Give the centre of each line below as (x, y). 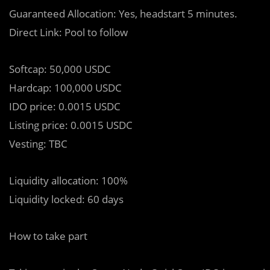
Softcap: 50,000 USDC (60, 69)
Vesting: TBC (38, 144)
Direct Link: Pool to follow (68, 32)
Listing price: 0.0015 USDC (71, 125)
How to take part (48, 236)
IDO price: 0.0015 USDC (65, 106)
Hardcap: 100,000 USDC (65, 88)
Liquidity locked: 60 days (66, 199)
